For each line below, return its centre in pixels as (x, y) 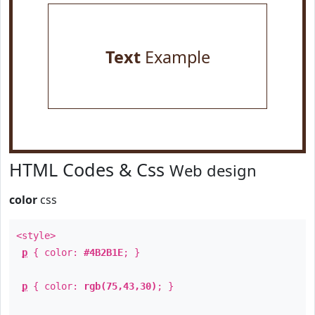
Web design (213, 170)
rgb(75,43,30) (120, 286)
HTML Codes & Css (89, 169)
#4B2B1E (103, 252)
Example (175, 57)
